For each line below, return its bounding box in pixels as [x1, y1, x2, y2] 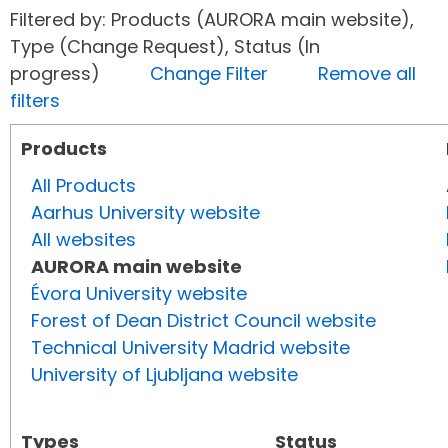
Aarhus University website [31, 200, 260, 226]
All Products [31, 173, 136, 199]
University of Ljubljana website [31, 362, 298, 388]
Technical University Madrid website [31, 335, 350, 361]
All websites [31, 227, 136, 253]
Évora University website [31, 281, 247, 307]
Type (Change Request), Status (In [10, 34, 320, 60]
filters [10, 88, 60, 114]
